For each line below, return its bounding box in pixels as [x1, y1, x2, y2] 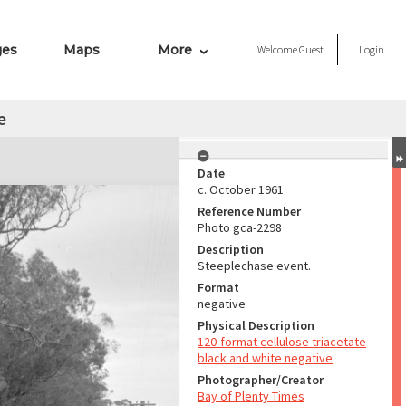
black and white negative [198, 350, 333, 366]
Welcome [257, 43, 299, 56]
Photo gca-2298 [198, 219, 282, 236]
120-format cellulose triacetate [198, 333, 366, 350]
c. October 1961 [198, 181, 284, 198]
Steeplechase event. [198, 257, 311, 274]
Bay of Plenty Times [198, 388, 304, 404]
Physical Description [198, 317, 314, 333]
